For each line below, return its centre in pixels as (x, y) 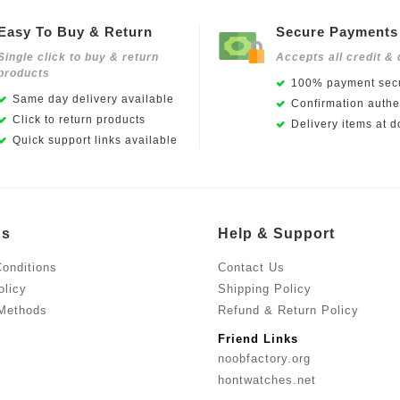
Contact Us (251, 268)
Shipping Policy (265, 289)
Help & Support (276, 234)
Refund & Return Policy (288, 311)
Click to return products (79, 120)
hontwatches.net (267, 380)
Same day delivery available (93, 100)
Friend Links (258, 339)
